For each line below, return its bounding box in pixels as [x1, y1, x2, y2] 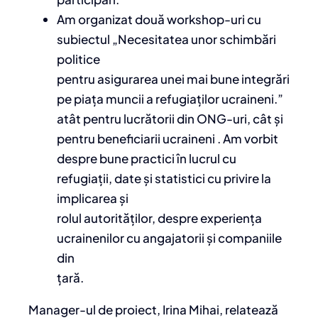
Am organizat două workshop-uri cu [57, 11, 261, 28]
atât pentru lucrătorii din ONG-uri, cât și [57, 111, 283, 127]
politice [57, 51, 100, 67]
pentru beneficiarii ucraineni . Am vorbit [57, 131, 278, 147]
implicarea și [57, 190, 128, 207]
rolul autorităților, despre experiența [57, 210, 262, 226]
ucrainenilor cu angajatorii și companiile [57, 230, 282, 246]
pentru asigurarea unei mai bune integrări [57, 71, 290, 87]
